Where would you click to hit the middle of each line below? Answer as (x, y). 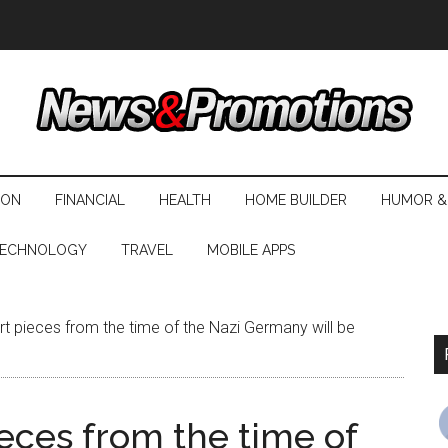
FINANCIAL (90, 200)
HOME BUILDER (296, 200)
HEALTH (185, 200)
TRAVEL (147, 250)
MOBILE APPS (251, 250)
